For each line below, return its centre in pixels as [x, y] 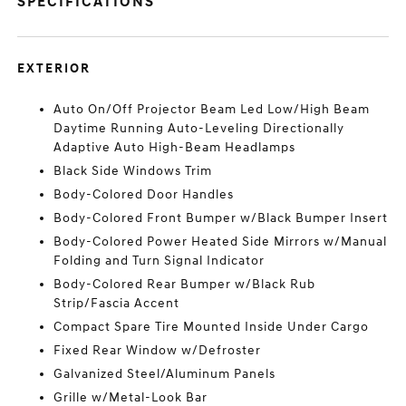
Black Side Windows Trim [133, 171]
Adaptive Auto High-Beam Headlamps [175, 148]
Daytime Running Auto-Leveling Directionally [199, 129]
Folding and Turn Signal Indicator [159, 261]
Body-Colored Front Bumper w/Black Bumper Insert [221, 218]
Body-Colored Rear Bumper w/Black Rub [185, 285]
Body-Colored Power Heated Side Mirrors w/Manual [221, 242]
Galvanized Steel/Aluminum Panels [165, 374]
